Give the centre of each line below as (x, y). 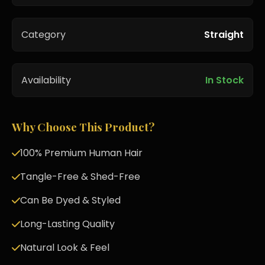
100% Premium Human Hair (81, 153)
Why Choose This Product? (83, 127)
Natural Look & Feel (65, 248)
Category (43, 35)
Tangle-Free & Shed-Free (80, 177)
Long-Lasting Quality (67, 224)
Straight (224, 35)
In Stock (224, 80)
